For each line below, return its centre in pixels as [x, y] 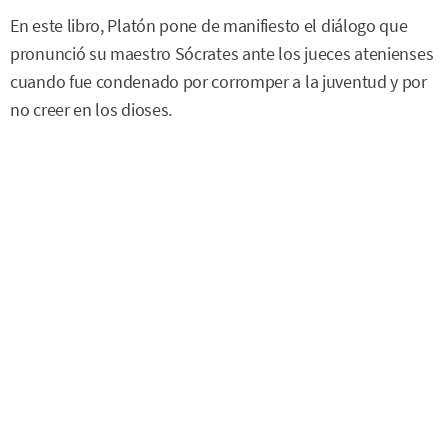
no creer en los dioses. [91, 110]
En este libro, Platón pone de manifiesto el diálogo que [209, 26]
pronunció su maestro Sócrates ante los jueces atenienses [222, 54]
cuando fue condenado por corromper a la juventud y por [218, 82]
